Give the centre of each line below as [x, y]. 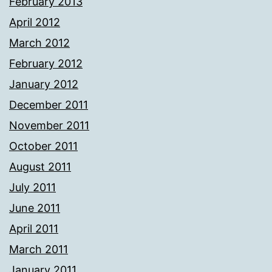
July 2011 [32, 188]
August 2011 [40, 167]
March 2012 [39, 43]
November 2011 [49, 126]
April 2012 [35, 22]
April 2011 [34, 229]
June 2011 [35, 208]
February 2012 [46, 64]
